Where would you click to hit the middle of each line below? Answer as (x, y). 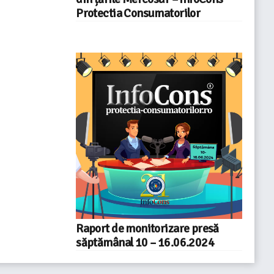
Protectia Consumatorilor (138, 14)
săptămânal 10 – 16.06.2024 (145, 243)
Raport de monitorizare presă (147, 229)
